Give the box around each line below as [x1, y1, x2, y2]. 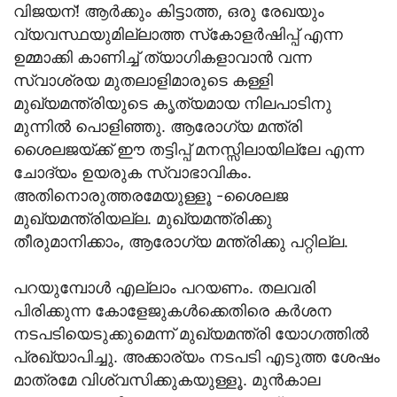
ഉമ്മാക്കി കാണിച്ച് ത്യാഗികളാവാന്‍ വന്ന [13, 47, 312, 66]
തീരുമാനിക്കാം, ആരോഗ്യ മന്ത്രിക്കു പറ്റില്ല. [13, 231, 348, 251]
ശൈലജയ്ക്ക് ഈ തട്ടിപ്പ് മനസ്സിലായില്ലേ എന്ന [13, 139, 364, 159]
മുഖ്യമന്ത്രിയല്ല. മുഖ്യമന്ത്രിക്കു [13, 208, 272, 228]
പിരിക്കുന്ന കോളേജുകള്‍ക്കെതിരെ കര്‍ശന [13, 300, 331, 320]
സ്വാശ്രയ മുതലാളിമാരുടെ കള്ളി [13, 70, 273, 90]
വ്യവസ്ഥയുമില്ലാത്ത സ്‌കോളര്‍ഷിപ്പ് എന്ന [13, 24, 343, 43]
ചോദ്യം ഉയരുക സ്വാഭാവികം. [13, 162, 252, 182]
